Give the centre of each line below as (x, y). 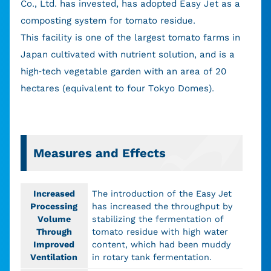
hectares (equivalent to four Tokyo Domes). (117, 88)
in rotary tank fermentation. (152, 257)
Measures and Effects (99, 153)
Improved (54, 244)
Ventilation (54, 257)
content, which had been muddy (161, 244)
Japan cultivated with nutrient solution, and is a (127, 54)
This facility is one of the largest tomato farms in (130, 37)
